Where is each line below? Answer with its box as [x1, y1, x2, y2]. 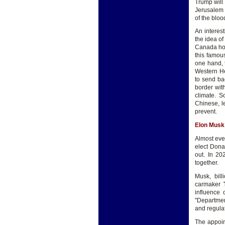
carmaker [195, 180, 224, 188]
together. [195, 159, 218, 166]
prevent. [195, 108, 217, 116]
